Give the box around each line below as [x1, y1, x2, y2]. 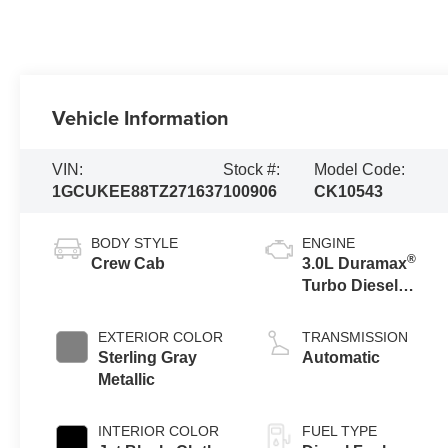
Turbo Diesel [302, 276, 399, 294]
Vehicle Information [52, 102, 230, 132]
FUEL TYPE [302, 422, 378, 439]
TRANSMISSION [302, 328, 409, 345]
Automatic [302, 348, 381, 366]
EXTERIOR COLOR [98, 328, 224, 345]
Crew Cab [91, 254, 166, 272]
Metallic [98, 370, 156, 388]
